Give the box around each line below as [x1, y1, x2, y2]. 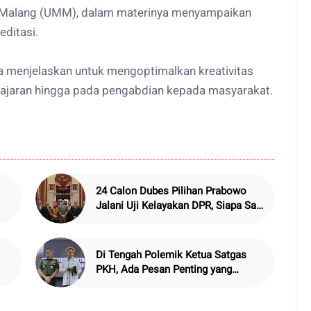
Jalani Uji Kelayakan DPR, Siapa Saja [95, 199, 264, 212]
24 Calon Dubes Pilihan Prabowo [95, 185, 246, 198]
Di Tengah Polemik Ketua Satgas [95, 249, 246, 262]
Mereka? [95, 214, 135, 227]
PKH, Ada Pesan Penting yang [95, 263, 232, 276]
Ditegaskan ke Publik [95, 278, 193, 291]
